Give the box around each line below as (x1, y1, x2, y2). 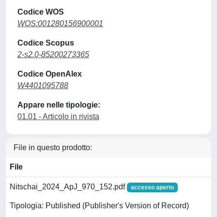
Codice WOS (17, 8, 64, 16)
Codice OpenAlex (17, 70, 82, 78)
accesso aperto (130, 184, 174, 191)
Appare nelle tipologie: (17, 101, 100, 109)
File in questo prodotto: (14, 143, 92, 152)
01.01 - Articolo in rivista (17, 112, 99, 121)
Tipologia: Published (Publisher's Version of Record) (10, 201, 189, 210)
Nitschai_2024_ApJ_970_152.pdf (10, 183, 127, 191)
